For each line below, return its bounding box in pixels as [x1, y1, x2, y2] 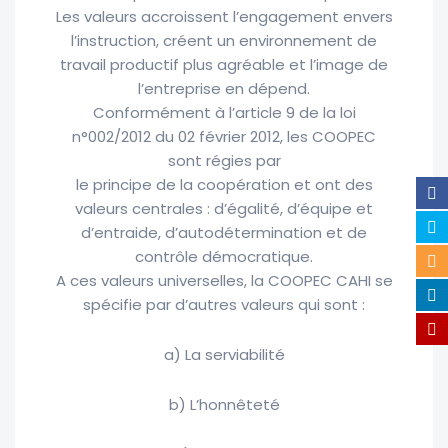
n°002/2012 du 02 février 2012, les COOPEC [72, 126, 376, 148]
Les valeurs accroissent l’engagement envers [55, 6, 393, 28]
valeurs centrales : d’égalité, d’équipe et [75, 198, 373, 220]
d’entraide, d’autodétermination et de [81, 222, 367, 244]
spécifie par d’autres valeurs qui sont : [83, 294, 365, 316]
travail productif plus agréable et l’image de [60, 54, 388, 76]
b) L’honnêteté [168, 394, 280, 416]
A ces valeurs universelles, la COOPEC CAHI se [55, 270, 393, 292]
